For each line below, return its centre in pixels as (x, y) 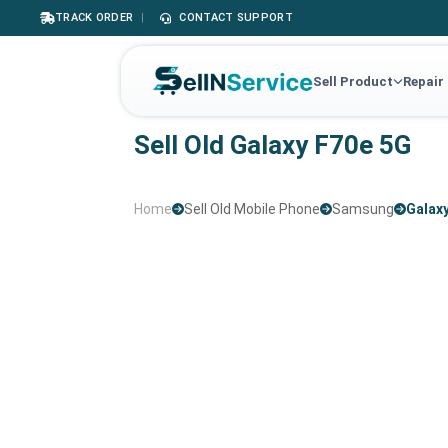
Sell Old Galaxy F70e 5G (273, 145)
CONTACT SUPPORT (236, 17)
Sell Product (352, 81)
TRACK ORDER (94, 17)
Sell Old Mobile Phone (252, 208)
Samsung (363, 208)
